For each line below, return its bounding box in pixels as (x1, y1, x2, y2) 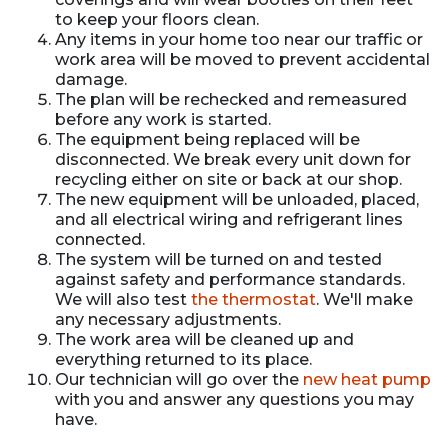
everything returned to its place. (55, 349, 312, 369)
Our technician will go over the (55, 369, 303, 389)
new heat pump (303, 369, 431, 389)
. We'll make (316, 289, 413, 309)
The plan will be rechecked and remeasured (55, 89, 407, 109)
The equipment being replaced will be (55, 129, 360, 149)
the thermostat (191, 289, 316, 309)
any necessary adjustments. (55, 309, 281, 329)
